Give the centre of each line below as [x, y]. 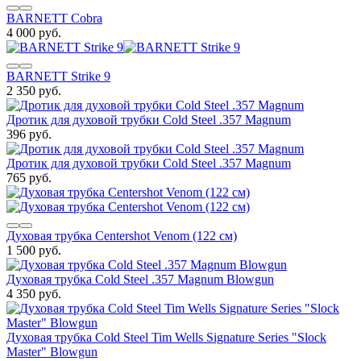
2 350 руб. [34, 90]
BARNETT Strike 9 [58, 76]
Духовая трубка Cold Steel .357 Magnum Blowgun [140, 279]
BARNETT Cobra [54, 18]
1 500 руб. [34, 250]
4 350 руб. [34, 293]
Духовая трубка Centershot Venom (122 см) [122, 235]
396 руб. [29, 134]
